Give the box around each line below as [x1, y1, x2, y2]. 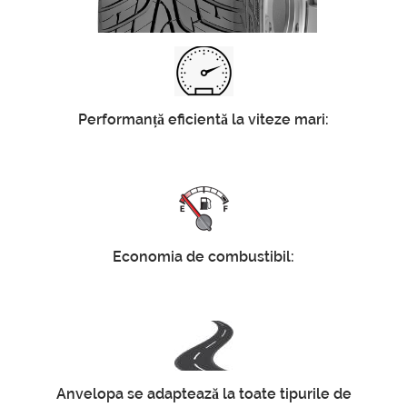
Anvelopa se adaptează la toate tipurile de [55, 384, 352, 402]
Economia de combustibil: [113, 247, 294, 265]
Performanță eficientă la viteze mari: [78, 110, 329, 128]
